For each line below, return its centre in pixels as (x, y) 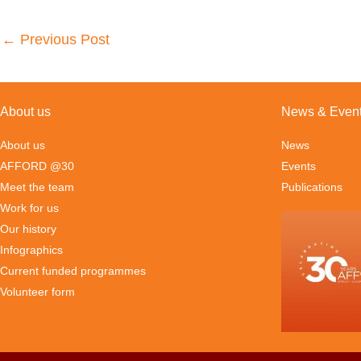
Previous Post (63, 39)
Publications (311, 187)
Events (298, 166)
